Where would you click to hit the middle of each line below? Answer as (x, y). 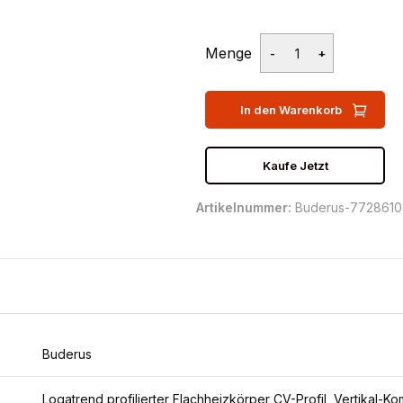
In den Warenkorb (291, 110)
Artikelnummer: (246, 207)
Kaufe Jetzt (295, 166)
